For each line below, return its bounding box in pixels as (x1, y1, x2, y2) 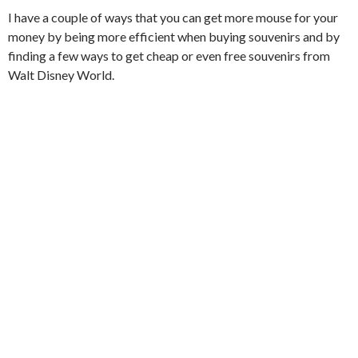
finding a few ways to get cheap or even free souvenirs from (8, 47, 330, 63)
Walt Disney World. (8, 66, 114, 82)
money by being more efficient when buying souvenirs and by (8, 28, 340, 44)
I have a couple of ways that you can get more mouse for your (8, 9, 338, 25)
